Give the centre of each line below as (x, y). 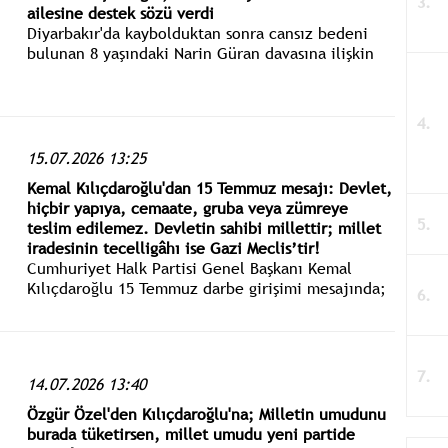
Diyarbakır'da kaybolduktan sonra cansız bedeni (197, 32)
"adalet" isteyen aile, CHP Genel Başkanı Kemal (196, 72)
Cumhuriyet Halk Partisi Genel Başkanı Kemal (189, 268)
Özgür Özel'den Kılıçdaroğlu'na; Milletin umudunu (206, 413)
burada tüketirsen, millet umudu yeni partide (190, 433)
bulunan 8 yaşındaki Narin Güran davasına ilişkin (200, 52)
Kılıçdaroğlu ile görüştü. (113, 92)
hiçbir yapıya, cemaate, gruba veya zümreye (187, 208)
